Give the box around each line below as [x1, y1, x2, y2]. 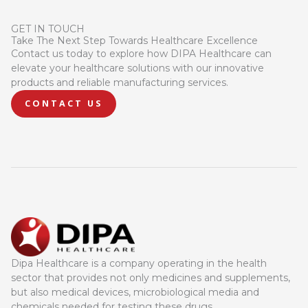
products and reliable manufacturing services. [11, 76, 228, 89]
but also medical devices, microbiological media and [11, 285, 259, 298]
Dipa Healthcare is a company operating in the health [11, 256, 267, 269]
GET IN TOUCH [11, 23, 85, 36]
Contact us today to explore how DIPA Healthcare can [11, 47, 272, 60]
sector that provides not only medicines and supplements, [11, 271, 290, 284]
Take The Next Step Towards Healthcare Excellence [11, 34, 258, 47]
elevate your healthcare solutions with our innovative [11, 62, 264, 75]
